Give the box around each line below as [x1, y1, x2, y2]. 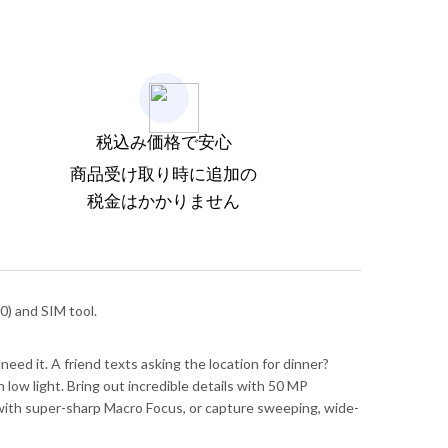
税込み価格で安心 [95, 130, 232, 152]
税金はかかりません [87, 189, 241, 211]
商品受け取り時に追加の [70, 162, 258, 184]
